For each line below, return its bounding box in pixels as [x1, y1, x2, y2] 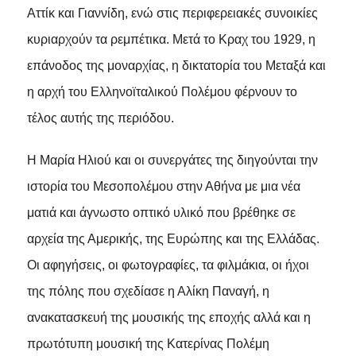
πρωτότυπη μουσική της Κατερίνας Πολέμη [26, 336, 269, 350]
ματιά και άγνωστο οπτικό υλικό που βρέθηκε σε [26, 205, 296, 219]
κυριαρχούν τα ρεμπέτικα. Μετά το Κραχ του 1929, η [26, 32, 315, 46]
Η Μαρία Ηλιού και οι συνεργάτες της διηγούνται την [26, 153, 318, 167]
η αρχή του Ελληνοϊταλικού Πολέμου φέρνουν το [26, 84, 297, 99]
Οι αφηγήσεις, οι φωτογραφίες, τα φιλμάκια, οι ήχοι [26, 257, 309, 272]
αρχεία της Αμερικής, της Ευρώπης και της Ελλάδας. [26, 231, 319, 246]
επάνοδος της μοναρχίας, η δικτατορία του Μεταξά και [26, 58, 326, 72]
